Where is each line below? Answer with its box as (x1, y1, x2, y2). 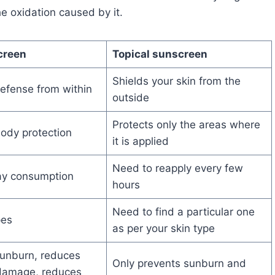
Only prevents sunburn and (112, 257, 246, 270)
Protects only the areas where (112, 118, 260, 131)
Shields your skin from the (112, 75, 241, 88)
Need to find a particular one (112, 206, 255, 219)
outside (112, 91, 152, 104)
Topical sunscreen (112, 48, 210, 61)
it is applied (112, 135, 172, 148)
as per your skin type (112, 222, 218, 235)
